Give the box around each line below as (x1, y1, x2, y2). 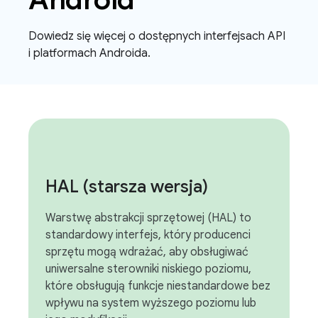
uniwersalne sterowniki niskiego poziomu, (45, 262, 251, 276)
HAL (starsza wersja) (45, 176, 208, 197)
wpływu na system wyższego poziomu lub (45, 296, 256, 310)
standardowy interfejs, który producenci (45, 228, 251, 242)
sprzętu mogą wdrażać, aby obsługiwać (45, 245, 248, 259)
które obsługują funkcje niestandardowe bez (45, 279, 270, 293)
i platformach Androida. (28, 46, 150, 60)
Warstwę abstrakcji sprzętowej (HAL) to (45, 211, 251, 225)
